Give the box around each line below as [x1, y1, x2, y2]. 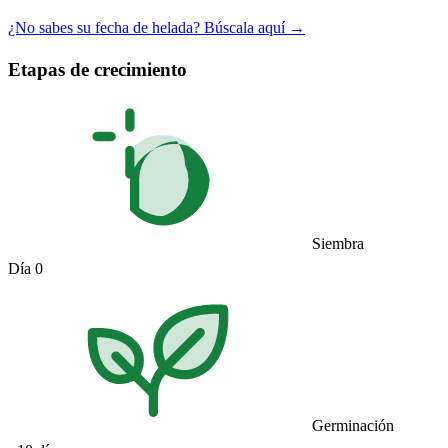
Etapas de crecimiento [8, 58, 187, 80]
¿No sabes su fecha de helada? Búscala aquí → [8, 18, 305, 36]
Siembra [312, 235, 364, 253]
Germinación [312, 417, 394, 435]
